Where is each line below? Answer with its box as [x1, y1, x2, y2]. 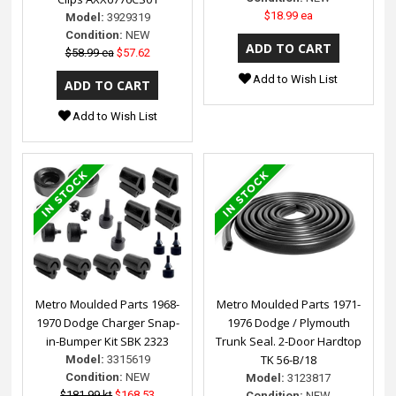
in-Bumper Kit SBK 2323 [46, 332, 170, 349]
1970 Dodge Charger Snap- [35, 314, 179, 331]
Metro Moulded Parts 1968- [35, 295, 180, 312]
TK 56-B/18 [260, 351, 316, 368]
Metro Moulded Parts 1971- [216, 295, 361, 312]
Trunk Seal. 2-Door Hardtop [215, 332, 362, 349]
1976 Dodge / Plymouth [226, 314, 350, 331]
